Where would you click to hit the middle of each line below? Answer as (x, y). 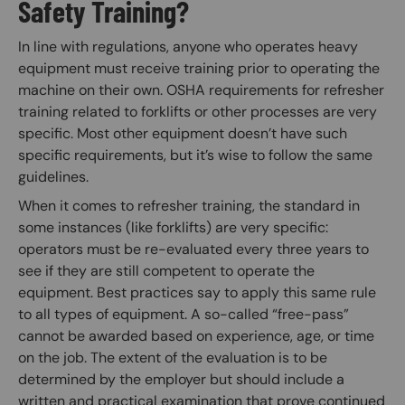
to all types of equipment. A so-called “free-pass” (184, 314)
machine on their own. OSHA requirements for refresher (201, 89)
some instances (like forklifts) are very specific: (173, 227)
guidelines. (53, 176)
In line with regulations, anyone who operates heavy (188, 46)
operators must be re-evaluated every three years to (193, 249)
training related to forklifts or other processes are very (198, 111)
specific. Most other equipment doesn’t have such (183, 133)
